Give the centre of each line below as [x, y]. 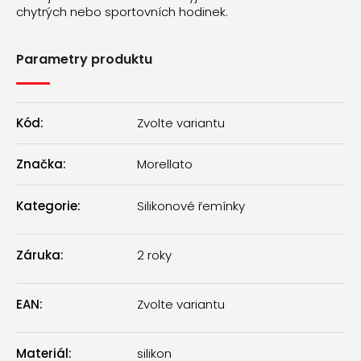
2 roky [154, 255]
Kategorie [47, 205]
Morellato [165, 164]
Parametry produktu [84, 60]
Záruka [38, 255]
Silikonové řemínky [191, 205]
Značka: [41, 164]
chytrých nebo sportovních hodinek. [122, 12]
